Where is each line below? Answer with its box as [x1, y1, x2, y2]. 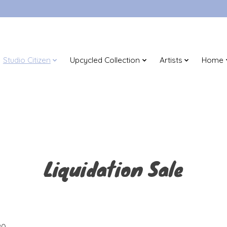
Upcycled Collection [70, 55, 140, 65]
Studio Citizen [3, 55, 51, 65]
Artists [159, 55, 182, 65]
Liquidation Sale [44, 154, 183, 183]
